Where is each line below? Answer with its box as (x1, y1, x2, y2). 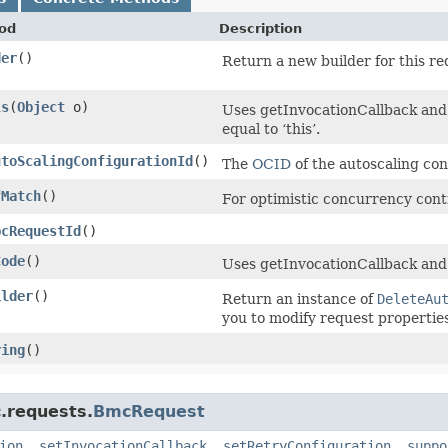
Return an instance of (222, 290, 377, 307)
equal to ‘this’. (222, 120, 320, 137)
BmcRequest (93, 401, 205, 421)
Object (17, 98, 65, 115)
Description (219, 20, 302, 36)
